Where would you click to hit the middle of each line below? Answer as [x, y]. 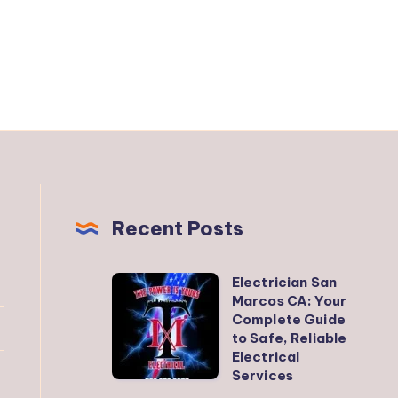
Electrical [266, 356]
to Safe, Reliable [289, 338]
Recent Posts [177, 228]
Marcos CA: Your [289, 300]
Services [262, 375]
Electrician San [284, 282]
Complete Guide [288, 319]
